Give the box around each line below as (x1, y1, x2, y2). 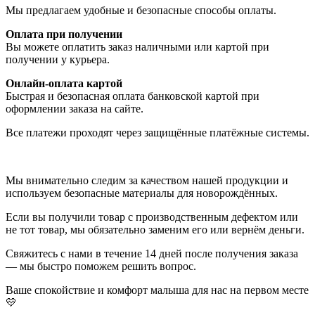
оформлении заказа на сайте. (6, 102, 143, 115)
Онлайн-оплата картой (6, 77, 122, 89)
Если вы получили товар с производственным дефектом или (6, 210, 298, 223)
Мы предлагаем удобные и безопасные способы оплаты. (6, 4, 276, 16)
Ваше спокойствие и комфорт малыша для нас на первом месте (6, 283, 309, 296)
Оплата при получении (6, 27, 122, 40)
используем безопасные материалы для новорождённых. (6, 186, 278, 199)
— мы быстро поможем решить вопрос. (6, 259, 196, 272)
